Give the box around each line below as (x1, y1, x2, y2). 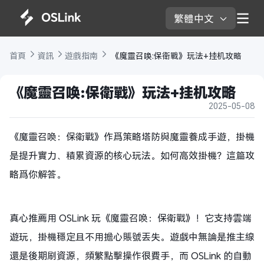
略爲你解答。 (9, 168, 66, 181)
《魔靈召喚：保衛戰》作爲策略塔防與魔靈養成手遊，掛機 (9, 130, 255, 143)
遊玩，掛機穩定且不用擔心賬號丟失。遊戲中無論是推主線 (9, 230, 255, 243)
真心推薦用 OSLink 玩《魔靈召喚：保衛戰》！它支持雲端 (9, 212, 252, 225)
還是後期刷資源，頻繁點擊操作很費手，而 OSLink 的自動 (9, 249, 252, 262)
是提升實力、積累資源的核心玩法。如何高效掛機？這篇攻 (9, 149, 255, 162)
